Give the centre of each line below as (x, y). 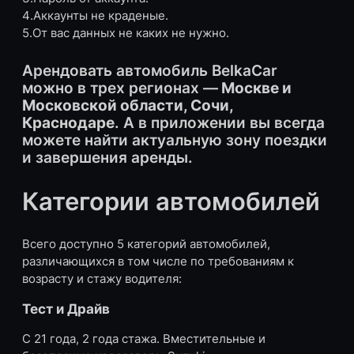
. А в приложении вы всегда (220, 122)
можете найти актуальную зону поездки (175, 139)
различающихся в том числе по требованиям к (158, 262)
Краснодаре (68, 122)
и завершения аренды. (107, 157)
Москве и (255, 87)
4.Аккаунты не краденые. (95, 16)
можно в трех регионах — (120, 87)
